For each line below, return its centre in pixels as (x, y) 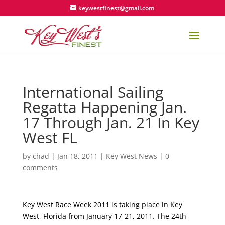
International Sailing (93, 92)
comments (40, 167)
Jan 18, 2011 (77, 156)
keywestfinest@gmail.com (117, 8)
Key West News (131, 156)
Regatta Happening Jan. (104, 107)
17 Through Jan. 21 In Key (111, 122)
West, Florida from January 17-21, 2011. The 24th (104, 216)
